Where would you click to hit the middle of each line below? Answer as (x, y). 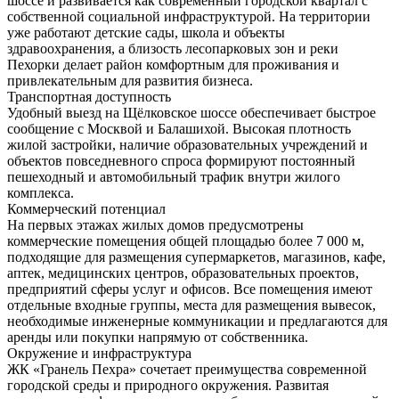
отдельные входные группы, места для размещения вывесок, (191, 305)
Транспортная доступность (89, 96)
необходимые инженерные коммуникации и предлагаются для (197, 321)
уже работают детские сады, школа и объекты (146, 32)
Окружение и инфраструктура (99, 353)
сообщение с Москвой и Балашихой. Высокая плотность (179, 128)
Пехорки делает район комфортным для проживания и (173, 64)
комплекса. (41, 192)
